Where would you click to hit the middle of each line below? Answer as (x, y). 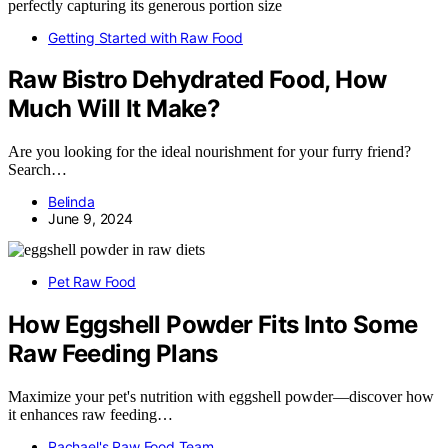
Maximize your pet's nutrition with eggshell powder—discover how (221, 397)
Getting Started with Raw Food (145, 37)
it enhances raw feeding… (90, 415)
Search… (37, 170)
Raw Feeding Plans (113, 354)
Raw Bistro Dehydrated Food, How (197, 80)
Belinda (71, 202)
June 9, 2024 (90, 219)
